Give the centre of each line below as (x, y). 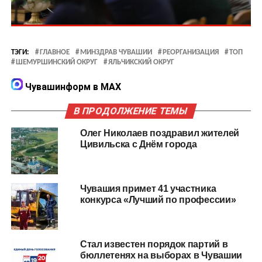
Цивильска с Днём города (138, 144)
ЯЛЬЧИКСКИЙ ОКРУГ (141, 62)
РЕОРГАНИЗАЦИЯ (190, 52)
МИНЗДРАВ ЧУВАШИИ (116, 52)
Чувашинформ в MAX (72, 87)
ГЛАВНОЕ (54, 52)
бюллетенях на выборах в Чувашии (161, 255)
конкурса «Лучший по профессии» (158, 199)
